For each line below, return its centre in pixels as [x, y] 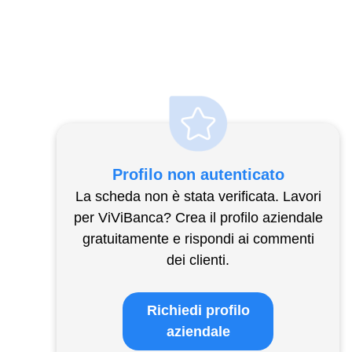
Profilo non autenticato [198, 174]
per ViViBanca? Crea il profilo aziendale [198, 218]
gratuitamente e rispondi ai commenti [198, 239]
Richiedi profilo [198, 310]
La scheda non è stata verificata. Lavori [198, 196]
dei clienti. [198, 260]
